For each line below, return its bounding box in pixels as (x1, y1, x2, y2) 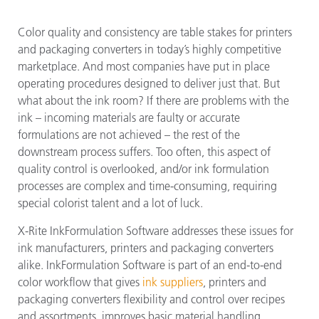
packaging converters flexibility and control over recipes (18, 292, 285, 306)
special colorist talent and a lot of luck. (18, 196, 203, 210)
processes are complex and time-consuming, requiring (18, 179, 277, 193)
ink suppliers (142, 275, 203, 289)
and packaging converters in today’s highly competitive (18, 42, 281, 56)
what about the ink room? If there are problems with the (18, 93, 289, 108)
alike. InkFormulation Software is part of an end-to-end (18, 258, 282, 272)
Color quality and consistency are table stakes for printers (18, 25, 292, 39)
